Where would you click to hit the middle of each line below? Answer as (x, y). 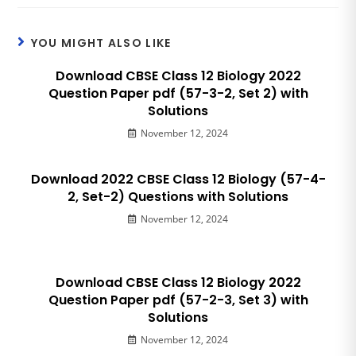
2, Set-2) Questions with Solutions (178, 197)
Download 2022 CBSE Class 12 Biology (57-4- (178, 180)
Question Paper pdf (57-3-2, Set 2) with (178, 94)
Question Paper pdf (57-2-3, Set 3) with (178, 300)
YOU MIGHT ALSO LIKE (101, 43)
